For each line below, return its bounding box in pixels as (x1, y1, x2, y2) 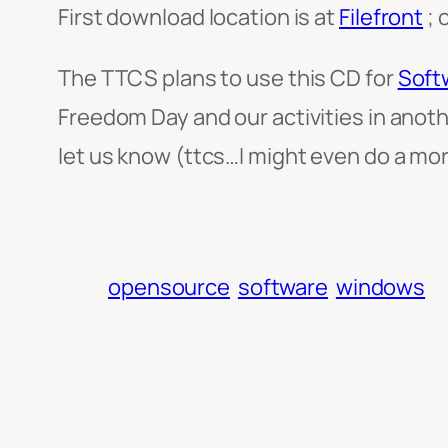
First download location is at (58, 2, 339, 33)
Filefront (339, 2, 424, 33)
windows (335, 272, 426, 303)
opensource (108, 272, 231, 303)
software (237, 272, 329, 303)
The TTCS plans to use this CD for (58, 63, 398, 94)
